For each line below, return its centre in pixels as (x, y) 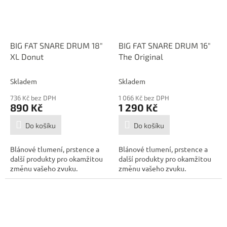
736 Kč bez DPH (33, 98)
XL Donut (27, 57)
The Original (141, 57)
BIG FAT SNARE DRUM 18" (56, 46)
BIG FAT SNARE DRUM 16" (165, 46)
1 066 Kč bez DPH (144, 98)
